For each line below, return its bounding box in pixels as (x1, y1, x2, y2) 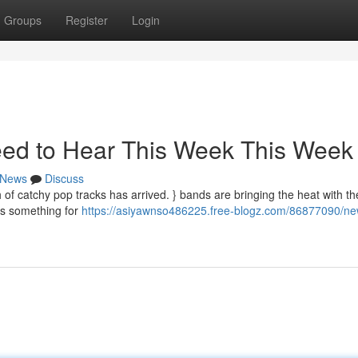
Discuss (45, 170, 84, 186)
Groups (4, 12, 42, 28)
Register (66, 12, 108, 28)
